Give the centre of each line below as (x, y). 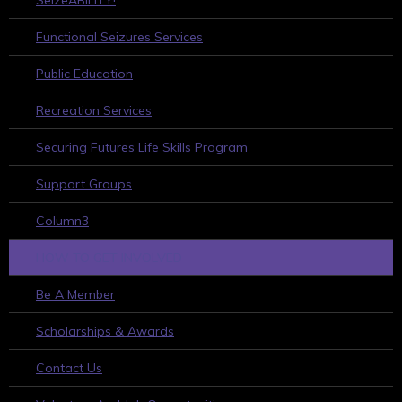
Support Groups (84, 184)
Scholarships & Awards (105, 331)
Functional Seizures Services (119, 36)
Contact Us (69, 367)
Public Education (84, 73)
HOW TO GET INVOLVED (109, 257)
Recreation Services (94, 110)
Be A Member (75, 294)
